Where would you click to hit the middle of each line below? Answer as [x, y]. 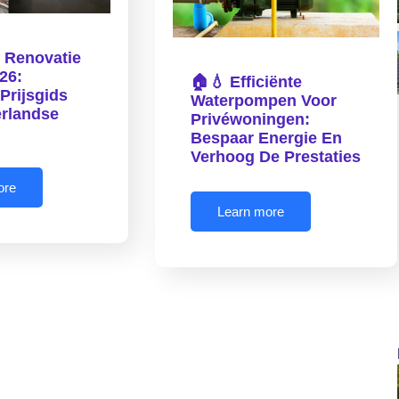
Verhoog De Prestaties [276, 157]
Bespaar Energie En [267, 138]
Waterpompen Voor [264, 101]
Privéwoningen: [251, 120]
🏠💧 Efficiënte [247, 82]
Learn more [251, 212]
